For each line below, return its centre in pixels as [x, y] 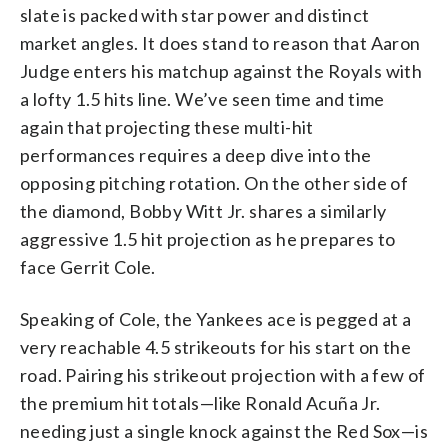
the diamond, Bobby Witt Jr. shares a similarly [203, 210]
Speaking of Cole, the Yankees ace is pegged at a [216, 318]
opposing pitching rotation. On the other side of [214, 182]
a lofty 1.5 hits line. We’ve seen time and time [202, 98]
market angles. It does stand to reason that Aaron [220, 42]
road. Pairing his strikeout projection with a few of [223, 374]
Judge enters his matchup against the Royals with [221, 70]
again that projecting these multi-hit [167, 126]
